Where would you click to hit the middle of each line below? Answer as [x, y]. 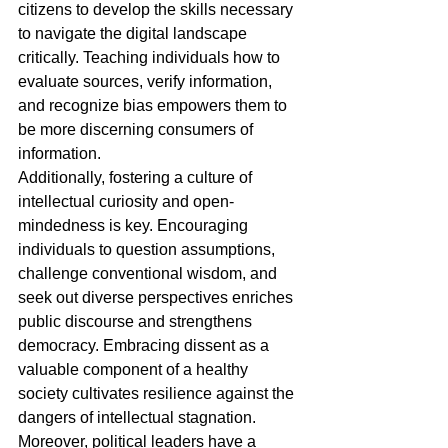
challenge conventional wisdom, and [149, 273]
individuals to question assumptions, [148, 249]
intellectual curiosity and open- [126, 201]
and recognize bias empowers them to [154, 105]
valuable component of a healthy [135, 369]
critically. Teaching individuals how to [151, 57]
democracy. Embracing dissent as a [145, 345]
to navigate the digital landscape [134, 33]
